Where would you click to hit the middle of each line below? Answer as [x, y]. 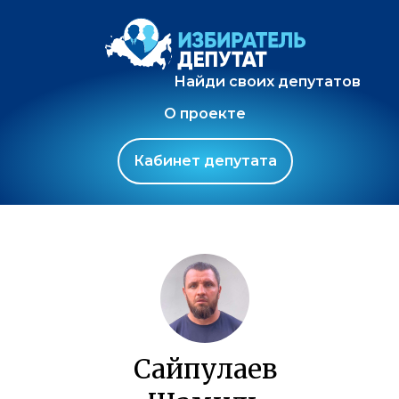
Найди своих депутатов [267, 81]
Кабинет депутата [205, 161]
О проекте [205, 114]
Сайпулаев [205, 369]
